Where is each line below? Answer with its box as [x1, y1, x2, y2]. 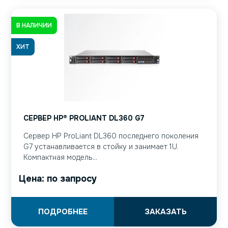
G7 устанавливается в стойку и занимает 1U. [23, 142, 178, 152]
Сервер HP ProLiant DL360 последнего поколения [23, 131, 198, 141]
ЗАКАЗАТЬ [144, 207, 187, 217]
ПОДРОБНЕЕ [38, 207, 88, 217]
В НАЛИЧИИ [16, 21, 52, 30]
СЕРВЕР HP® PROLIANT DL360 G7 [23, 113, 145, 123]
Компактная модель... [23, 153, 97, 162]
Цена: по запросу [19, 173, 97, 185]
